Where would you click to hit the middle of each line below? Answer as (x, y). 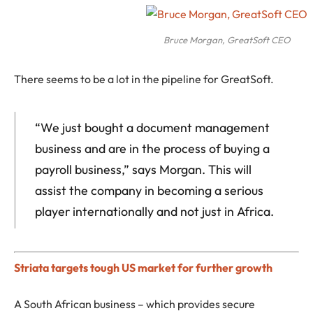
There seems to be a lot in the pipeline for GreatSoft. (144, 79)
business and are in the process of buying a (152, 149)
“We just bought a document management (152, 128)
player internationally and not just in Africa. (154, 212)
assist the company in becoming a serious (149, 191)
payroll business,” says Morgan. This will (143, 170)
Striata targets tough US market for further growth (143, 268)
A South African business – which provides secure (134, 304)
